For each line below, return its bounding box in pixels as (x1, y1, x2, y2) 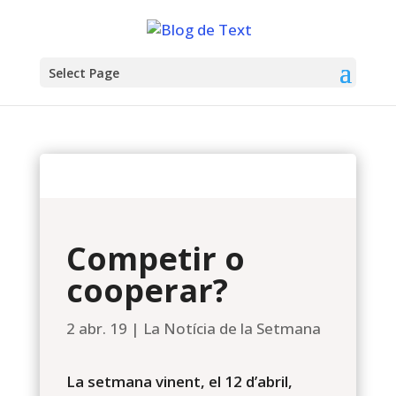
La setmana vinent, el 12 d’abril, (65, 371, 293, 392)
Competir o (65, 237, 245, 280)
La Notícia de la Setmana (142, 318, 321, 339)
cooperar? (65, 269, 228, 312)
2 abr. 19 (65, 318, 127, 339)
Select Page (48, 64, 119, 81)
